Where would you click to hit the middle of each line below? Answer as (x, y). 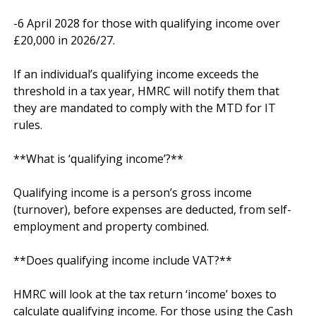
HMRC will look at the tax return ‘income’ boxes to (145, 294)
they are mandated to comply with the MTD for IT (145, 108)
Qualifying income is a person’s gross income (133, 192)
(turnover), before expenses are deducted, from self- (152, 209)
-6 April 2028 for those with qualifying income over (147, 23)
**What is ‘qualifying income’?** (98, 158)
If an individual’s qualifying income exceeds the (136, 74)
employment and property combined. (111, 226)
